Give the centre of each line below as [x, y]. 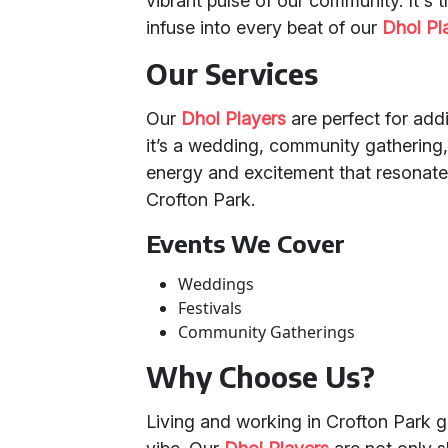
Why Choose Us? [261, 376]
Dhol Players [234, 118]
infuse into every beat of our [264, 27]
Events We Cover [246, 243]
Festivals [210, 308]
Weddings [216, 284]
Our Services [232, 73]
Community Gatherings [267, 332]
